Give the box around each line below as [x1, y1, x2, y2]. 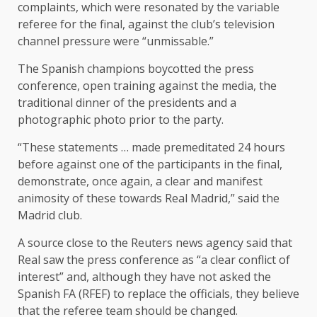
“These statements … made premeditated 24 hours [18, 139, 285, 155]
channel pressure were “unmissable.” [18, 33, 214, 49]
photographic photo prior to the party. [18, 111, 224, 127]
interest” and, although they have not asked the [18, 268, 271, 284]
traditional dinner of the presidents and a [18, 94, 236, 110]
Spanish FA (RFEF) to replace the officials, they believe [18, 285, 299, 301]
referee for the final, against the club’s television [18, 16, 275, 32]
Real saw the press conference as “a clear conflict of [18, 251, 290, 267]
